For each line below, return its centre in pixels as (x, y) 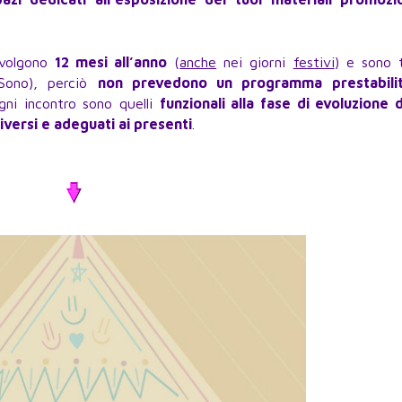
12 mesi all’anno (111, 62)
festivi (314, 62)
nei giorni (255, 62)
